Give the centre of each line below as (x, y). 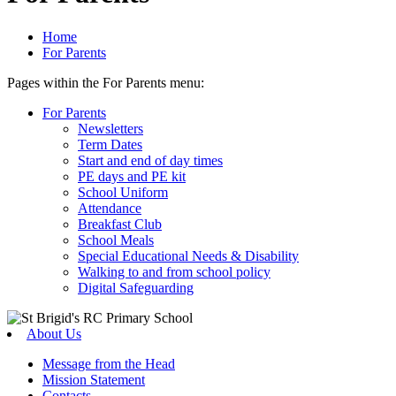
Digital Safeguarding (136, 287)
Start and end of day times (150, 160)
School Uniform (123, 192)
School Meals (116, 240)
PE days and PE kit (132, 176)
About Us (54, 333)
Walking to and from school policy (174, 271)
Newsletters (110, 128)
